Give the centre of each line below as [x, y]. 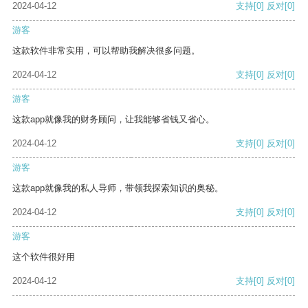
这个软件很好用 [44, 257]
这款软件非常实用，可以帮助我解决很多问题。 [106, 51]
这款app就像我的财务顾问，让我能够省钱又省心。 [113, 120]
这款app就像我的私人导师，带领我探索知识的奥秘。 [118, 188]
